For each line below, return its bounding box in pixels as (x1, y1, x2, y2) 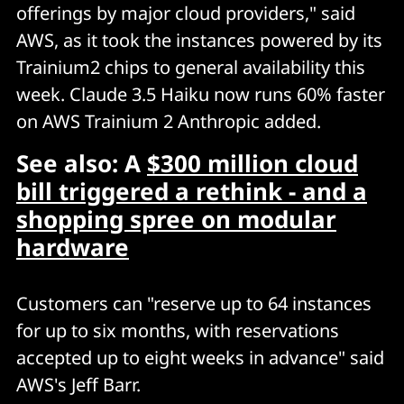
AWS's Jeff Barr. (16, 372, 141, 397)
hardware (16, 230, 129, 263)
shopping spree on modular (16, 202, 336, 235)
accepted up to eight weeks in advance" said (16, 344, 384, 370)
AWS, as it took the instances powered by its (16, 27, 382, 52)
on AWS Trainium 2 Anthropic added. (16, 108, 321, 133)
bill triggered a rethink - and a (16, 174, 367, 207)
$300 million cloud (147, 146, 358, 179)
